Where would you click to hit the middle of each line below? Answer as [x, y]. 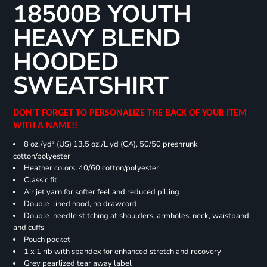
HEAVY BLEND [97, 38]
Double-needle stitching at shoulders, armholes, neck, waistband [136, 216]
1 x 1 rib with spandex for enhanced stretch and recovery [122, 252]
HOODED [66, 62]
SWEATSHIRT [91, 86]
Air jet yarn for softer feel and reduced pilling [101, 192]
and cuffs [28, 228]
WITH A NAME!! [47, 126]
